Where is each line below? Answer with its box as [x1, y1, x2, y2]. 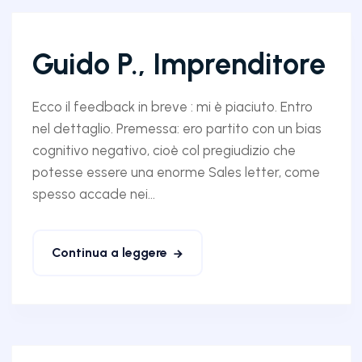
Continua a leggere [51, 244, 167, 260]
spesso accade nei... [32, 185, 155, 202]
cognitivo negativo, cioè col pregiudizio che [32, 141, 296, 158]
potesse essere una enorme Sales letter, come [32, 163, 320, 180]
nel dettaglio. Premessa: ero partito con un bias [32, 120, 322, 137]
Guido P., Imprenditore [32, 46, 326, 82]
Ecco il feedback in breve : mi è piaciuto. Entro [32, 98, 313, 115]
